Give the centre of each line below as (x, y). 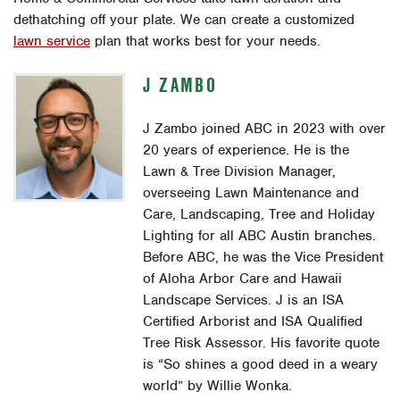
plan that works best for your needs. (205, 41)
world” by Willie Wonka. (218, 385)
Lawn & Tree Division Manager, (240, 171)
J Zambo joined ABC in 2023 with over (265, 128)
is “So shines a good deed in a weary (261, 364)
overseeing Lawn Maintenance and (251, 192)
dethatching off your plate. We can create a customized (184, 19)
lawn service (52, 41)
